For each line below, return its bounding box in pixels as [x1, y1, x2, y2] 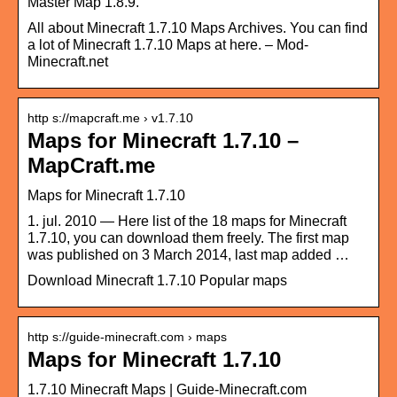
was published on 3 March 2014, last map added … [27, 246, 349, 262]
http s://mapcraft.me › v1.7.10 [27, 110, 193, 125]
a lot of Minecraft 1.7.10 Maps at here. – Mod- [27, 36, 308, 52]
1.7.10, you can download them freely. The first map [27, 230, 349, 245]
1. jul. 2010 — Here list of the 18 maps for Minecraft [27, 213, 346, 229]
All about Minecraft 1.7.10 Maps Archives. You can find [27, 19, 368, 35]
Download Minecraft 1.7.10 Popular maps [27, 272, 287, 288]
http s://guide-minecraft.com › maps [27, 329, 227, 344]
